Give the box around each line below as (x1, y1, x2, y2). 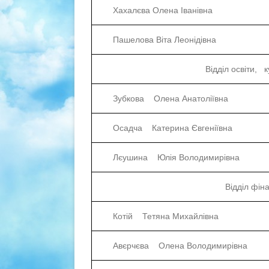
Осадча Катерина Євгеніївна (113, 123, 232, 133)
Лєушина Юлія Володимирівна (113, 153, 240, 163)
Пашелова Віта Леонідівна (113, 35, 216, 45)
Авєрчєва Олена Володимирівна (113, 241, 247, 251)
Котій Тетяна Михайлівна (113, 211, 219, 222)
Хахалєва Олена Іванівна (113, 5, 213, 16)
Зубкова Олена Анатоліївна (113, 94, 228, 104)
